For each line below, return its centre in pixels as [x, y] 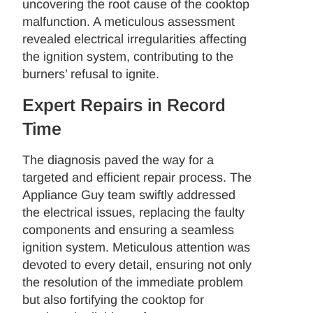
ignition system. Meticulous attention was [137, 248]
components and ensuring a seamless [129, 230]
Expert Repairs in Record [124, 105]
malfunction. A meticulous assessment [129, 21]
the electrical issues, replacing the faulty [134, 213]
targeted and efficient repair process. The [137, 178]
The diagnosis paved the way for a [118, 160]
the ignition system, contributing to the [128, 56]
